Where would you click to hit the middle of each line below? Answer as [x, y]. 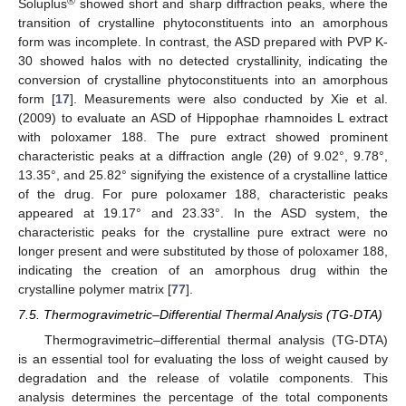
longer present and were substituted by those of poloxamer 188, [203, 251]
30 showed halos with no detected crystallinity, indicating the [203, 60]
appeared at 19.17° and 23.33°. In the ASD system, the [203, 213]
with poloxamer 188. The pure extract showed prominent [203, 136]
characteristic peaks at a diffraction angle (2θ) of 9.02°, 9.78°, [203, 155]
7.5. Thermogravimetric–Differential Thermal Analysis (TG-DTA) [200, 314]
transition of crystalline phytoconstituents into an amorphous [203, 22]
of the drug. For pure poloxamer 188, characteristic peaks [203, 193]
